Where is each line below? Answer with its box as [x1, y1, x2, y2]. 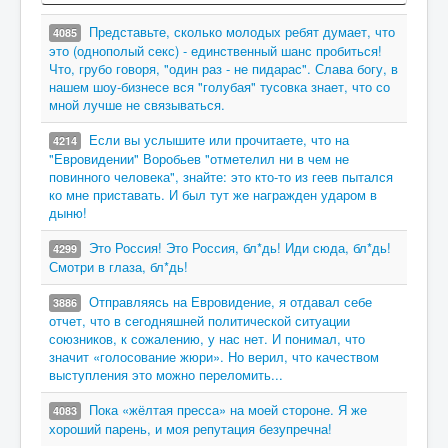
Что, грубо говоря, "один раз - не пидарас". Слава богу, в [49, 59, 398, 78]
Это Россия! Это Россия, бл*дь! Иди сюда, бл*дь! [89, 238, 391, 257]
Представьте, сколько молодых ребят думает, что [89, 22, 395, 41]
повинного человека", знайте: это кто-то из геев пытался [49, 167, 393, 186]
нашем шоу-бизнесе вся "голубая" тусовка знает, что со [49, 77, 390, 96]
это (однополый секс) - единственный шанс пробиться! [49, 41, 382, 60]
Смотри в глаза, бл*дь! [49, 257, 188, 276]
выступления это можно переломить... [49, 365, 283, 384]
